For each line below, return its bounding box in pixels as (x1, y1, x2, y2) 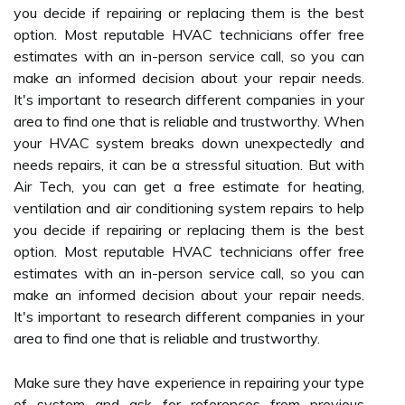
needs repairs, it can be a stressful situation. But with (14, 155, 364, 174)
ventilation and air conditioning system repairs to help (14, 199, 364, 217)
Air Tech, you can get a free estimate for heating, (14, 177, 364, 195)
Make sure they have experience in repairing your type (14, 373, 364, 391)
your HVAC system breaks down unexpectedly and (14, 134, 364, 152)
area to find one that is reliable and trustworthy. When (14, 112, 364, 130)
